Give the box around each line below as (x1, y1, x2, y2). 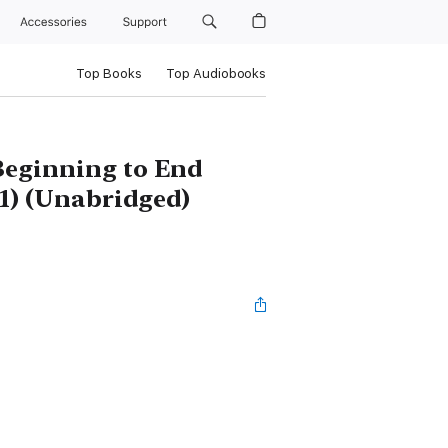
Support (122, 15, 170, 29)
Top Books (75, 66, 142, 81)
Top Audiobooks (165, 66, 266, 81)
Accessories (20, 15, 95, 29)
